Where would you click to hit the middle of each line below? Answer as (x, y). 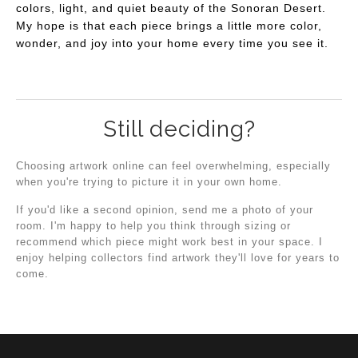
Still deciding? (179, 129)
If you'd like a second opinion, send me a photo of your (165, 210)
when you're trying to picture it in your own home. (149, 182)
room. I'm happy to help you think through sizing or (153, 226)
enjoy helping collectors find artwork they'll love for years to (178, 258)
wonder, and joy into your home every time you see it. (172, 43)
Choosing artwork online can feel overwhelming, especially (173, 166)
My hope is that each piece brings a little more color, (169, 25)
